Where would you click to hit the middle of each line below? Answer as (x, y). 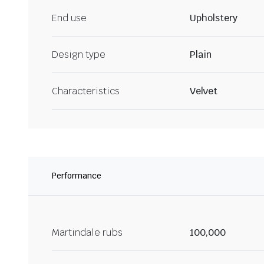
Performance (77, 176)
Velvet (204, 91)
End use (69, 18)
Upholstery (214, 18)
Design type (79, 55)
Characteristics (86, 91)
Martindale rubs (87, 233)
